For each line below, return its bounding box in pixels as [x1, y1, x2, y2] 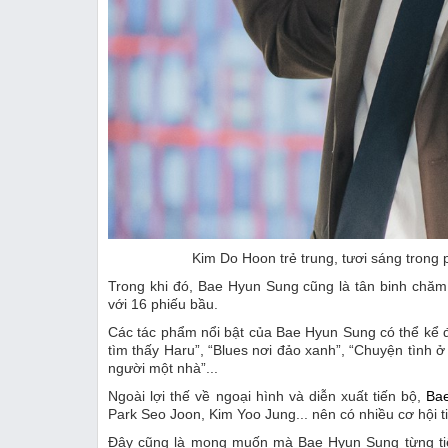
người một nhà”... [108, 359, 218, 376]
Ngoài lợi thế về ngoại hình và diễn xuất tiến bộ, [108, 387, 427, 404]
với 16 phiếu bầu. [108, 295, 218, 312]
